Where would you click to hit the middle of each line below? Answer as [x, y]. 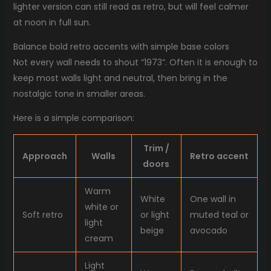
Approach [44, 156]
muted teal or [219, 215]
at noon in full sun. [52, 23]
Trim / [156, 149]
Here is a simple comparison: [73, 118]
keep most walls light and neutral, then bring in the [120, 78]
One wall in [213, 199]
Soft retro [42, 215]
